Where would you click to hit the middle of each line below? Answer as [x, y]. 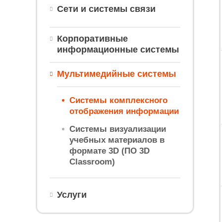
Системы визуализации [118, 129]
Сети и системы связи [106, 9]
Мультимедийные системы [116, 74]
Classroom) [92, 162]
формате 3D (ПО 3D [110, 151]
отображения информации [124, 111]
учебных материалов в [117, 140]
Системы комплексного [118, 100]
